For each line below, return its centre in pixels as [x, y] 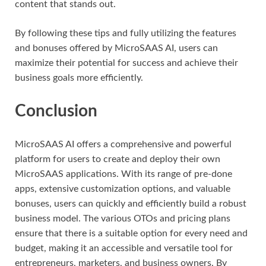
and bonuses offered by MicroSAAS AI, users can [116, 48]
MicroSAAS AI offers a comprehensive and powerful [123, 144]
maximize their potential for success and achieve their [126, 63]
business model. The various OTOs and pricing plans [123, 218]
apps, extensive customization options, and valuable [123, 189]
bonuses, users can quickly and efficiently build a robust [131, 203]
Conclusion [56, 111]
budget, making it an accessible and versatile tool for [124, 248]
